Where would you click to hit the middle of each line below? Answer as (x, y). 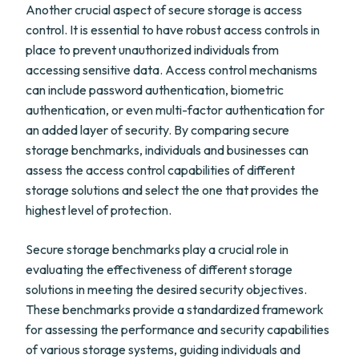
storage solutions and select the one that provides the (172, 190)
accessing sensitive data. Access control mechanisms (171, 70)
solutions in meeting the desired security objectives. (166, 289)
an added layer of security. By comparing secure (157, 130)
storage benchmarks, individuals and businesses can (167, 150)
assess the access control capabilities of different (160, 170)
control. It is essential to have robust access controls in (173, 30)
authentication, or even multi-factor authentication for (175, 110)
